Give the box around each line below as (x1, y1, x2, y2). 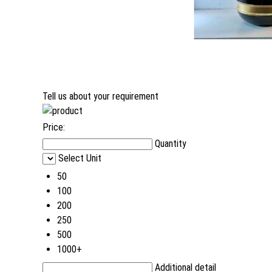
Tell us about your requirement (42, 90, 158, 103)
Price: (42, 121, 65, 134)
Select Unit (58, 152, 101, 165)
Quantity (155, 138, 186, 150)
